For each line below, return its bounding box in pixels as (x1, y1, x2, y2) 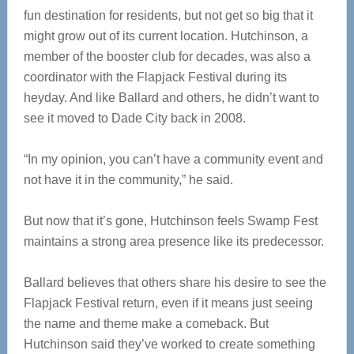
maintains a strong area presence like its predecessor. (23, 235, 324, 248)
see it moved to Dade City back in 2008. (23, 111, 246, 125)
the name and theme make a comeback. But (23, 317, 269, 330)
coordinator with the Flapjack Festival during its (23, 70, 287, 84)
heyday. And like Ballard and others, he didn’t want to (23, 91, 319, 104)
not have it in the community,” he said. (23, 173, 233, 186)
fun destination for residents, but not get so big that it (23, 9, 313, 22)
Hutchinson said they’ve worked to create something (23, 337, 315, 351)
